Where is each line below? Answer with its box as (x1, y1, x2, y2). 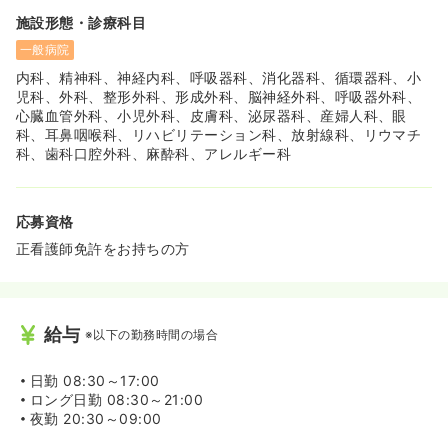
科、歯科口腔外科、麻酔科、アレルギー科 (16, 145, 292, 163)
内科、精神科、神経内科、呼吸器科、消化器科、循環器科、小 (16, 69, 422, 87)
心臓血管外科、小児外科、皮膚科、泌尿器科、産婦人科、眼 (16, 107, 407, 125)
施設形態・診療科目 (16, 14, 147, 32)
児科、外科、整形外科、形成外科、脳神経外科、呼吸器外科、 (16, 88, 422, 106)
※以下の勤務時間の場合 (84, 326, 219, 342)
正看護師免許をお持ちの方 (16, 240, 190, 258)
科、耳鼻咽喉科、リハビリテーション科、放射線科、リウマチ (16, 126, 422, 144)
